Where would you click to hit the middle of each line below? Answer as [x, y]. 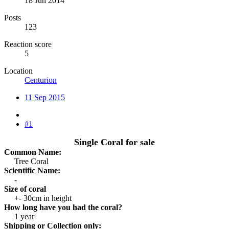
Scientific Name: [32, 170]
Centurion [41, 80]
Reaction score [28, 44]
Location [18, 71]
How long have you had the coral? [63, 207]
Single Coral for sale [114, 142]
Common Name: [33, 152]
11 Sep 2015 [45, 97]
